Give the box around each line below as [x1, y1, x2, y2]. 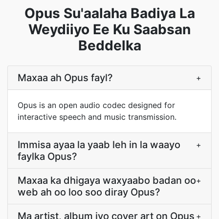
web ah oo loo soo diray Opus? [18, 186, 160, 198]
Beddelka [78, 37, 141, 54]
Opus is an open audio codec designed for [18, 100, 175, 110]
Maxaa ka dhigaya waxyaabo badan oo [18, 175, 196, 186]
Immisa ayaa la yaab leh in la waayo [18, 139, 180, 151]
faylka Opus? [18, 151, 77, 162]
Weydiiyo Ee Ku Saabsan [28, 21, 191, 38]
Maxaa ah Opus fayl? [18, 72, 113, 84]
